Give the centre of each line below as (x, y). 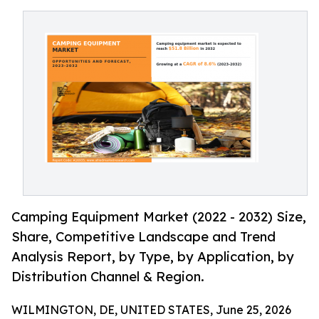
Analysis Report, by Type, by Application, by (153, 257)
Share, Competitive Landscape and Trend (143, 237)
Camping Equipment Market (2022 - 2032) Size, (159, 217)
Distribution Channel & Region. (108, 277)
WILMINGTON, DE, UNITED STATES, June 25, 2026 (151, 310)
